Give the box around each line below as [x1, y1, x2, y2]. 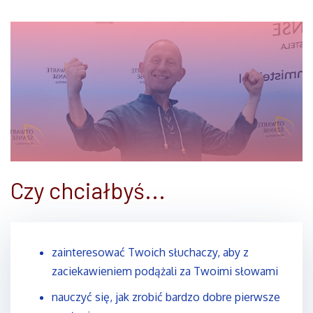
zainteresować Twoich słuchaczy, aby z [52, 245, 249, 259]
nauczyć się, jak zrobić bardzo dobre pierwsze [52, 289, 280, 304]
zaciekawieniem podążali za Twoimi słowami [52, 263, 278, 278]
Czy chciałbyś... [10, 175, 166, 204]
